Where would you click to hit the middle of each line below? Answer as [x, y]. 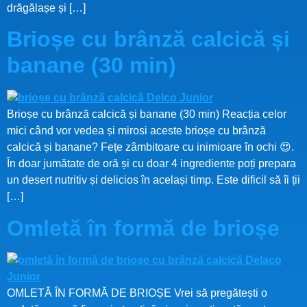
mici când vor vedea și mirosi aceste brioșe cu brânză [136, 131]
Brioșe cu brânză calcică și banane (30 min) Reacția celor [147, 114]
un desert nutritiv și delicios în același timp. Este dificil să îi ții [153, 180]
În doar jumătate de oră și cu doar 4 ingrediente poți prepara [151, 164]
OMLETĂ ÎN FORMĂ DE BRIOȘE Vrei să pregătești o [137, 293]
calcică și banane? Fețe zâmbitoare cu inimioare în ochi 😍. [150, 147]
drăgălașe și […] [46, 8]
